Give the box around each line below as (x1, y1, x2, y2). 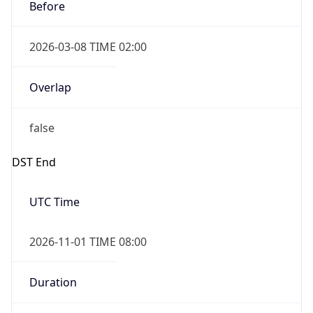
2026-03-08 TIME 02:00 (29, 38, 147, 54)
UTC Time (29, 194, 80, 210)
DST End (12, 154, 56, 170)
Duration (29, 275, 77, 291)
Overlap (29, 80, 71, 96)
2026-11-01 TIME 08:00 (29, 233, 147, 249)
